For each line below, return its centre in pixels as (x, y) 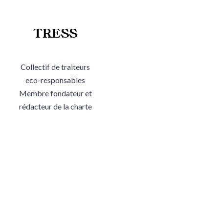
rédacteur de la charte (55, 106)
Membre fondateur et (55, 93)
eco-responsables (55, 80)
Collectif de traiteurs (55, 66)
